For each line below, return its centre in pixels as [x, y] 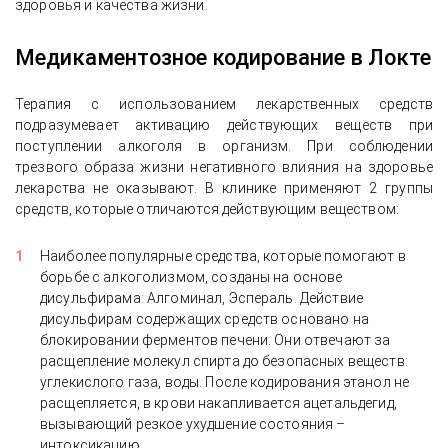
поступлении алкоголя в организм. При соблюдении [224, 146]
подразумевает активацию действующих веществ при [224, 125]
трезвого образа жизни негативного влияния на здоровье [224, 167]
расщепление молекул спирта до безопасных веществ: [224, 361]
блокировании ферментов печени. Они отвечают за [215, 340]
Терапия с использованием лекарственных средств [224, 104]
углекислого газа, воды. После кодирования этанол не [225, 382]
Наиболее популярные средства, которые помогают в [223, 256]
